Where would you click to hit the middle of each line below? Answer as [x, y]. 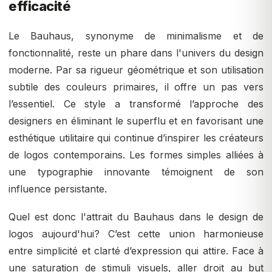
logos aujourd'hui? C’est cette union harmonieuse [136, 234]
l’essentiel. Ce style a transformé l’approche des [136, 104]
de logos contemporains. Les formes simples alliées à [136, 155]
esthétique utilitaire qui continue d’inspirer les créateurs [136, 138]
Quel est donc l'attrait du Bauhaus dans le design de [136, 217]
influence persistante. [58, 189]
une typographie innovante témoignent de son [136, 172]
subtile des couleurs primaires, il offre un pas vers [136, 87]
